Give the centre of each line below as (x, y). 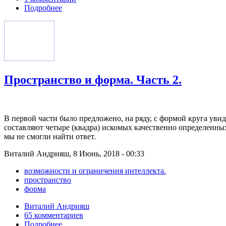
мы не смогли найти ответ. (50, 136)
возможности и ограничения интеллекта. (95, 171)
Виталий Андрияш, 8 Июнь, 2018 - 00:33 (74, 153)
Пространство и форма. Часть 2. (93, 79)
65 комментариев (54, 215)
